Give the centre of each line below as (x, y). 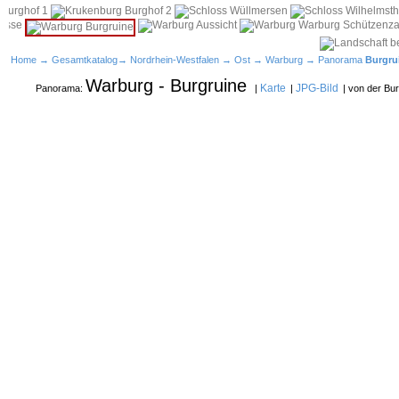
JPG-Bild (317, 88)
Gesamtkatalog (85, 60)
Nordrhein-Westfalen (175, 60)
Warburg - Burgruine (166, 85)
